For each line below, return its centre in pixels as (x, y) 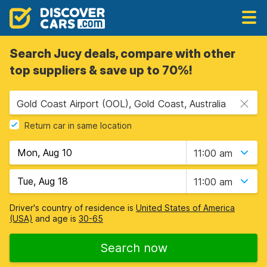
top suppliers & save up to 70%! (101, 70)
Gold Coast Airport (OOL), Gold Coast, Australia (121, 104)
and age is (56, 218)
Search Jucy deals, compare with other (122, 54)
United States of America (185, 208)
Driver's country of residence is (73, 208)
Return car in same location (78, 126)
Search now (133, 248)
